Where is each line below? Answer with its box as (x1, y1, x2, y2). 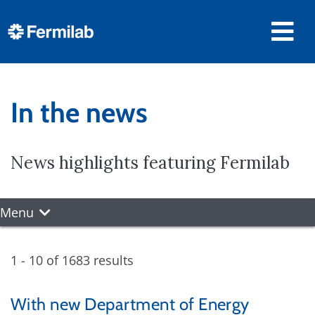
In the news (11, 96, 148, 129)
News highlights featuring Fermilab (11, 152, 290, 174)
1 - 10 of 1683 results (11, 252, 134, 269)
